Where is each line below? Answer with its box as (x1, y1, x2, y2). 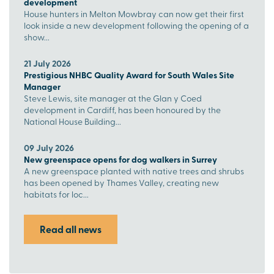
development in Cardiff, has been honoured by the (24, 104, 221, 116)
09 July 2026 (24, 141, 74, 154)
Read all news (40, 222, 102, 237)
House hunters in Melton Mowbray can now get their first (24, 8, 244, 20)
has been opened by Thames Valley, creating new (24, 177, 219, 189)
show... (24, 31, 50, 43)
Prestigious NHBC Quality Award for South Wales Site (24, 68, 234, 81)
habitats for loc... (24, 188, 89, 201)
